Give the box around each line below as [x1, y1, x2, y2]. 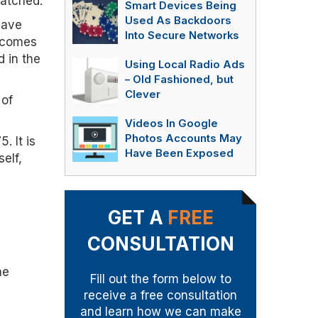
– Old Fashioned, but [125, 73, 234, 86]
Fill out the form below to [89, 272, 231, 286]
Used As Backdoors [125, 14, 231, 27]
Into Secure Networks [125, 29, 239, 42]
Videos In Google [125, 117, 218, 130]
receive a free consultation [84, 288, 237, 302]
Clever [125, 88, 160, 101]
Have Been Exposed [125, 147, 234, 160]
